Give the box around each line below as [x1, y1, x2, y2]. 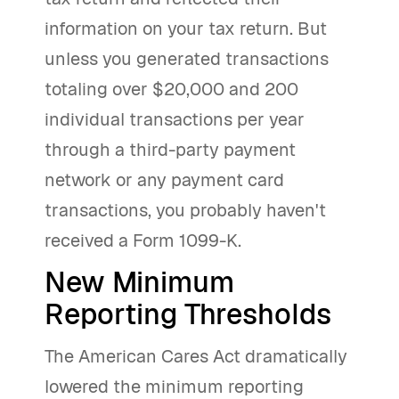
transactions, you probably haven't [45, 199, 326, 222]
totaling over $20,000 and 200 [45, 77, 298, 101]
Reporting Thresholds [45, 296, 331, 332]
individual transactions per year [45, 108, 305, 131]
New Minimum [45, 264, 234, 300]
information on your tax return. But [45, 17, 327, 40]
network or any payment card [45, 168, 284, 191]
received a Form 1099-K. [45, 229, 241, 252]
